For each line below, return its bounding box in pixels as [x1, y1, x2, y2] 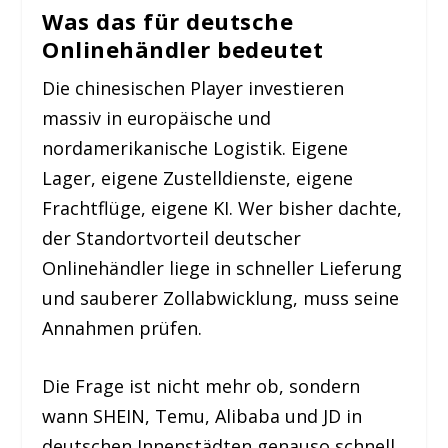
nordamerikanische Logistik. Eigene [42, 135, 349, 160]
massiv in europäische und [42, 105, 272, 130]
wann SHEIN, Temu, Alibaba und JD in [42, 404, 363, 429]
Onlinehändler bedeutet [42, 33, 324, 64]
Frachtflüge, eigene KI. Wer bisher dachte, [42, 195, 403, 220]
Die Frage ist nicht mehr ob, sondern [42, 374, 361, 399]
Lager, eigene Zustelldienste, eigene [42, 165, 354, 190]
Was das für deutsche [42, 5, 294, 36]
